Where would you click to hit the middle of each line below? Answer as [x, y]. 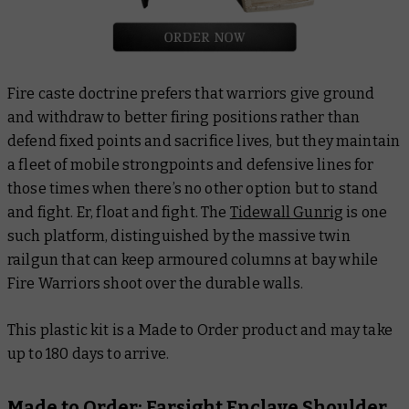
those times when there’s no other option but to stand [193, 188]
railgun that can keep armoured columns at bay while [193, 259]
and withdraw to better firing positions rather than [184, 117]
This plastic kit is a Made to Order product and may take [200, 330]
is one [366, 212]
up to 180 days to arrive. [89, 353]
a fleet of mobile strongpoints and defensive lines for [191, 164]
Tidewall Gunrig [287, 212]
